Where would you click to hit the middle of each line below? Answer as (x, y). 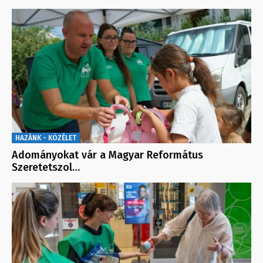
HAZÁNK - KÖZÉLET (46, 138)
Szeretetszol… (46, 168)
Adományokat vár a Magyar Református (107, 155)
